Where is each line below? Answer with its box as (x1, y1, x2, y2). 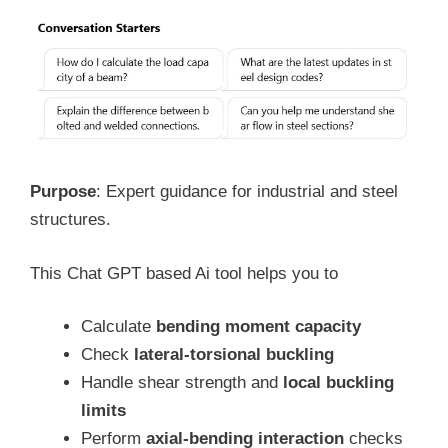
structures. (30, 210, 111, 230)
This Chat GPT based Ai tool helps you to (30, 263, 338, 283)
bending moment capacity (156, 317, 361, 337)
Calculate (81, 317, 156, 337)
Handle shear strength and (81, 373, 283, 393)
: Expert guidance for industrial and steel (96, 182, 398, 202)
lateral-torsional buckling (134, 345, 334, 365)
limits (81, 401, 126, 421)
